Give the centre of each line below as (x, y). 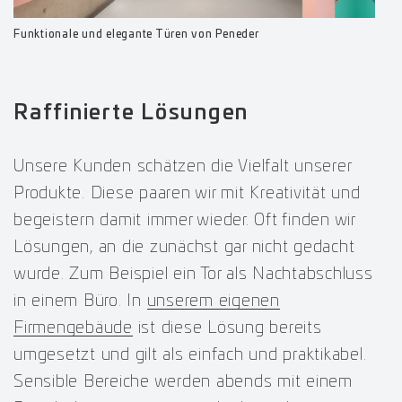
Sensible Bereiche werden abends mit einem (183, 382)
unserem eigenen (213, 301)
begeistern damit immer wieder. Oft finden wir (184, 220)
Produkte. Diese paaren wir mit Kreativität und (187, 193)
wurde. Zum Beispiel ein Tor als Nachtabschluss (193, 274)
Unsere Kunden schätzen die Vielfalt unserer (183, 166)
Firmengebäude (73, 328)
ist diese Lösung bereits (227, 328)
